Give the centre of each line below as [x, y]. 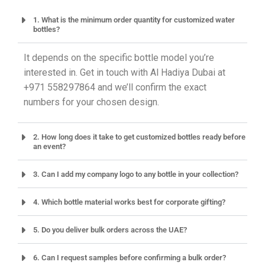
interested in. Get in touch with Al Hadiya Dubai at [125, 72]
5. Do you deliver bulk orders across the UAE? [110, 230]
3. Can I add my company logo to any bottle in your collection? [136, 174]
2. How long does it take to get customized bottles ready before [139, 137]
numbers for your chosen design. [91, 102]
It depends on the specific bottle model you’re [119, 58]
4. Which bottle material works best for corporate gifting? [129, 202]
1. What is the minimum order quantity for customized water [134, 20]
